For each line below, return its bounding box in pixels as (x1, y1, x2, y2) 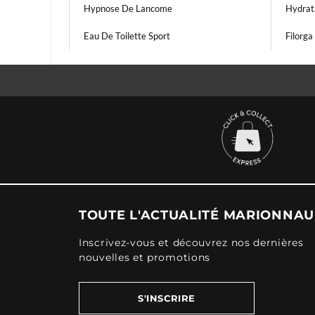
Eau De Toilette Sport (84, 30, 170, 41)
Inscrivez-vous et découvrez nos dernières (79, 236, 304, 249)
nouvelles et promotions (79, 251, 211, 264)
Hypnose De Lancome (84, 3, 172, 14)
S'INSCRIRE (138, 292, 195, 304)
